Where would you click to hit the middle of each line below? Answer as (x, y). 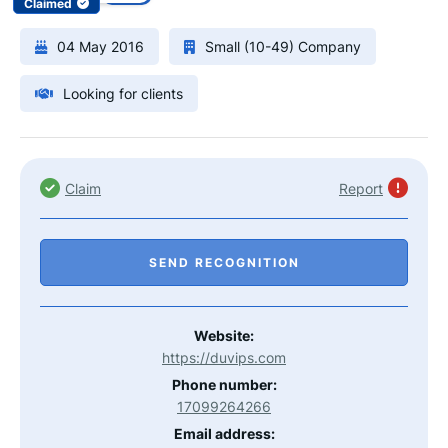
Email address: (224, 433)
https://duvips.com (224, 357)
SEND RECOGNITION (224, 262)
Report (361, 188)
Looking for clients (123, 93)
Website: (224, 335)
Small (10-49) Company (283, 46)
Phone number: (224, 384)
